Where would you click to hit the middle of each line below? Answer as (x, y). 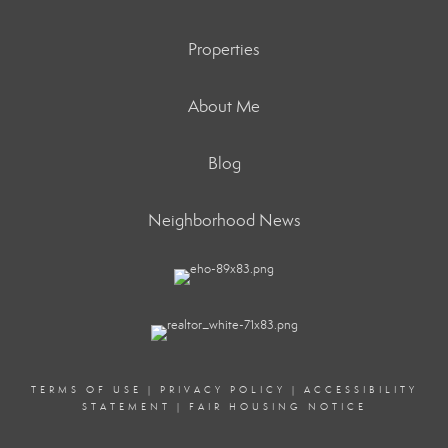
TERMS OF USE (86, 390)
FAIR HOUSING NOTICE (277, 407)
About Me (224, 106)
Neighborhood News (224, 220)
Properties (224, 49)
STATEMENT (126, 407)
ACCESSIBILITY (360, 390)
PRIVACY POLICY (222, 390)
